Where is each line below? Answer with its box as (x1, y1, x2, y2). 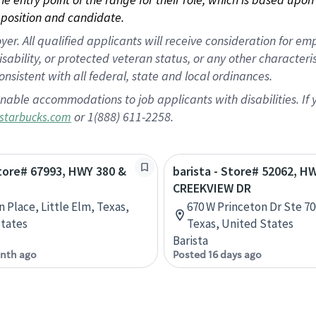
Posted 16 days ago (173, 248, 262, 261)
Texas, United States (187, 216, 293, 231)
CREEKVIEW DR (173, 180, 251, 196)
